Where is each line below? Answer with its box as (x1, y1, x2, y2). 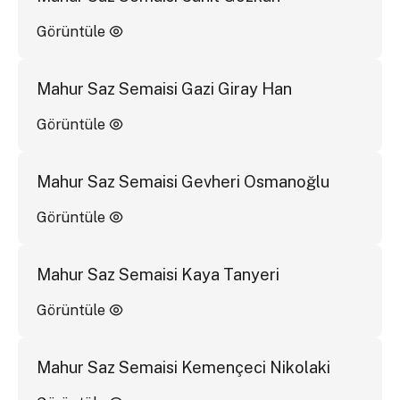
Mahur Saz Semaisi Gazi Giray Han (36, 79, 292, 98)
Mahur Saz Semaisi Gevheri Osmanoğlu (36, 171, 329, 191)
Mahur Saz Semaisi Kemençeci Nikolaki (36, 357, 330, 377)
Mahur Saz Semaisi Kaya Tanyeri (36, 264, 279, 284)
